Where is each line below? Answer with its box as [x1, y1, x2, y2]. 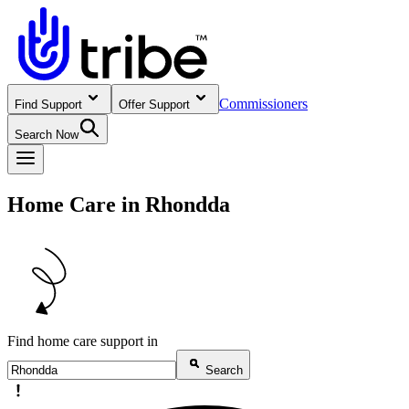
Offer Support [119, 98, 190, 111]
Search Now [15, 128, 79, 142]
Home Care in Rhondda [7, 192, 230, 216]
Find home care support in [7, 332, 158, 349]
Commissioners [219, 96, 308, 111]
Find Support [15, 98, 82, 111]
